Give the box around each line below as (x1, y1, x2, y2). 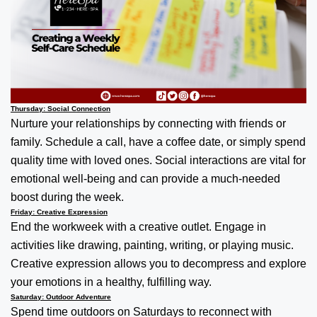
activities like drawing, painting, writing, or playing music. (11, 238, 294, 251)
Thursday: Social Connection (11, 104, 110, 113)
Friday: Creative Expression (11, 207, 108, 216)
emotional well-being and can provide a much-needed (11, 172, 280, 185)
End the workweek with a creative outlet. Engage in (11, 220, 266, 233)
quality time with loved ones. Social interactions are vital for (11, 154, 306, 166)
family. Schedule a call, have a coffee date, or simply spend (11, 135, 306, 148)
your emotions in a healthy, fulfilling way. (11, 275, 212, 288)
